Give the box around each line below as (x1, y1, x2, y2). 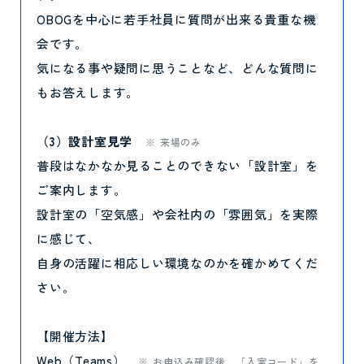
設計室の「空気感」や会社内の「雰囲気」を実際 (37, 206, 318, 223)
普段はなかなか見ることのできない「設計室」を (37, 157, 318, 174)
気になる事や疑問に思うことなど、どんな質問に (37, 59, 318, 76)
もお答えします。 (37, 84, 139, 101)
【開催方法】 (37, 327, 114, 344)
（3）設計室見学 (37, 132, 145, 149)
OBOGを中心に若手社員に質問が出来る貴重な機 (37, 11, 316, 28)
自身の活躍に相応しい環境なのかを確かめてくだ (37, 254, 318, 271)
